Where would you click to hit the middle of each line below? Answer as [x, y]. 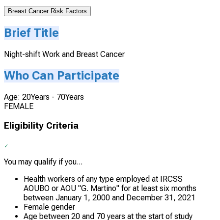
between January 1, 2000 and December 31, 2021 [110, 198]
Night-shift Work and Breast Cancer [64, 54]
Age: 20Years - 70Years [44, 97]
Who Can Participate [62, 75]
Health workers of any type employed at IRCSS [103, 179]
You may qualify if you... [43, 162]
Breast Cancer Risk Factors [47, 11]
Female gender [49, 207]
